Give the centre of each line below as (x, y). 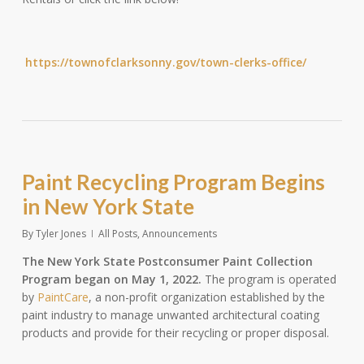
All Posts (117, 234)
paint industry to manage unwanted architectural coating (170, 315)
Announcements (179, 234)
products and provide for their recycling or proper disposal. (175, 333)
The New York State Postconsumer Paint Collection (167, 261)
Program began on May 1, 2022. (111, 279)
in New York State (108, 206)
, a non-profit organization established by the (206, 297)
